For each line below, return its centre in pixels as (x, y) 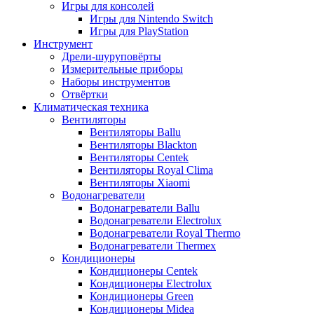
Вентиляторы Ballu (135, 132)
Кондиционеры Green (142, 296)
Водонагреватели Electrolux (156, 221)
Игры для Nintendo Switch (151, 19)
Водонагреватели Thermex (153, 246)
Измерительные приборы (122, 69)
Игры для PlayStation (139, 32)
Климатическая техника (91, 107)
